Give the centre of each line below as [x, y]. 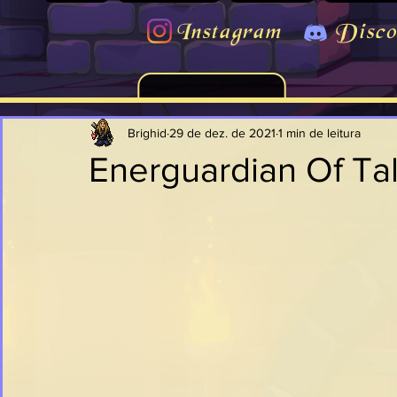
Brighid [147, 132]
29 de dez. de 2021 [222, 132]
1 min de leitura [319, 132]
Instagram [229, 33]
